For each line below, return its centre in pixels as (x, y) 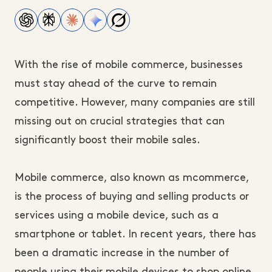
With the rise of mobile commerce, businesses (129, 65)
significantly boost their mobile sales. (107, 140)
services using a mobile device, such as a (117, 216)
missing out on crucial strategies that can (120, 121)
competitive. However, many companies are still (135, 103)
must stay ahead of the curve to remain (116, 84)
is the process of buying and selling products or (132, 197)
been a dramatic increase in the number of (122, 253)
